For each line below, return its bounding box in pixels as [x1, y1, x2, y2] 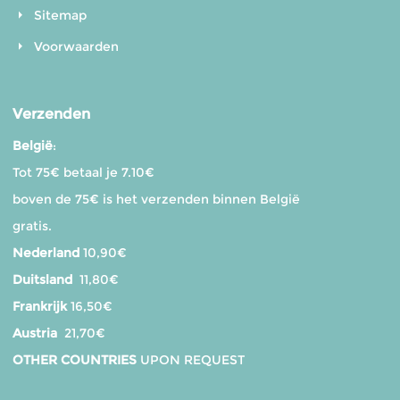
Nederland [12, 244, 79, 261]
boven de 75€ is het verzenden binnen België [12, 190, 300, 207]
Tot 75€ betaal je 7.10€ [12, 163, 154, 180]
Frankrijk [12, 297, 67, 314]
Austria [12, 324, 57, 341]
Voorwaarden [33, 37, 119, 54]
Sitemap [33, 6, 87, 23]
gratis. [12, 217, 52, 234]
